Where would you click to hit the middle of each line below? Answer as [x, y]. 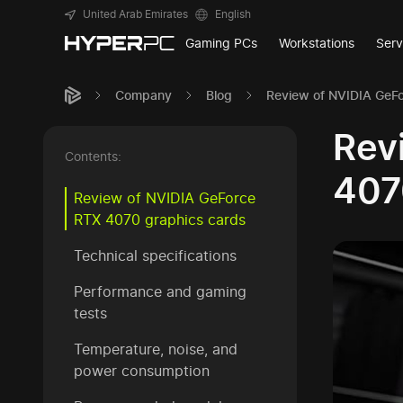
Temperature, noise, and [156, 349]
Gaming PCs [222, 43]
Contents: [93, 156]
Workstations [317, 43]
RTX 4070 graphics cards [160, 219]
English [233, 14]
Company [143, 95]
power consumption [142, 371]
